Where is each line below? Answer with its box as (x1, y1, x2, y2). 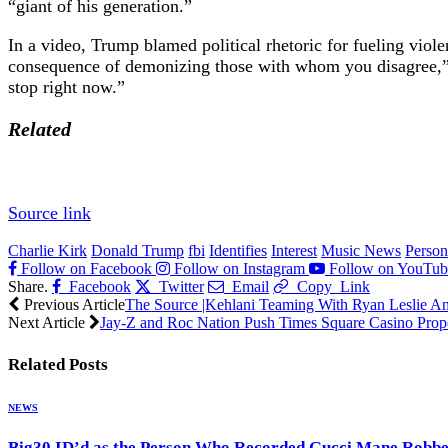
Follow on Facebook (21, 259, 152, 277)
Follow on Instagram (174, 259, 305, 277)
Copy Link (297, 277, 370, 294)
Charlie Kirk (8, 241, 87, 259)
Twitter (159, 277, 204, 294)
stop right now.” (8, 76, 125, 97)
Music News (321, 241, 401, 259)
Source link (8, 203, 91, 224)
